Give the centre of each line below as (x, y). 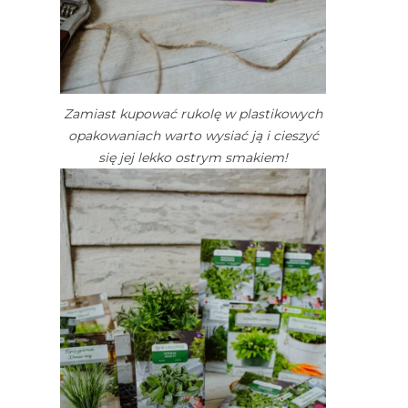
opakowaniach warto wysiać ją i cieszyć (193, 136)
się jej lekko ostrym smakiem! (193, 158)
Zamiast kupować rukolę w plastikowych (193, 114)
